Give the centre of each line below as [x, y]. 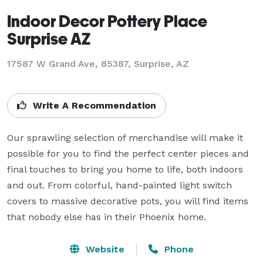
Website [103, 249]
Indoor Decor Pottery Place [107, 21]
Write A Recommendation [93, 105]
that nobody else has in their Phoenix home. [107, 217]
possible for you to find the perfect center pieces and [128, 153]
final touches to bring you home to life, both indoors [125, 169]
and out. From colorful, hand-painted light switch [119, 185]
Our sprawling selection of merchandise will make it [125, 137]
